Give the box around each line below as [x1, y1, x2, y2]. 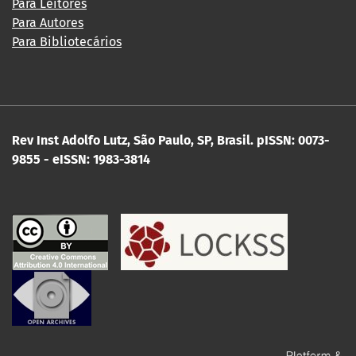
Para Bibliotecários [12, 33, 122, 49]
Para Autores [12, 14, 83, 30]
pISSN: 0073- [257, 132, 330, 148]
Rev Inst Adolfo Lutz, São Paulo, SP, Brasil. [12, 132, 253, 148]
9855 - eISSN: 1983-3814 [12, 151, 150, 167]
